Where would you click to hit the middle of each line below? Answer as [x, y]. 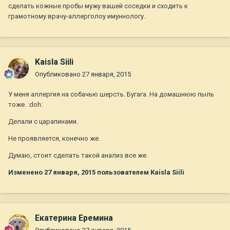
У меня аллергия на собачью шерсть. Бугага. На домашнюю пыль [111, 94]
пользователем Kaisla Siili [140, 172]
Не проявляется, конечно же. [54, 139]
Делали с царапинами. [43, 122]
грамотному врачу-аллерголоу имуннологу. [77, 16]
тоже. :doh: [25, 105]
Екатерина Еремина [74, 218]
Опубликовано [59, 74]
